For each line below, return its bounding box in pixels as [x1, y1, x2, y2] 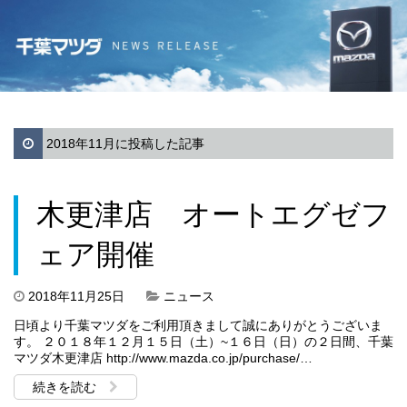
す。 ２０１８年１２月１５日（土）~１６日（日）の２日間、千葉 [14, 333, 393, 349]
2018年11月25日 [25, 288, 128, 303]
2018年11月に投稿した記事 [43, 135, 204, 151]
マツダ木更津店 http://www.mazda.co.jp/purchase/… [14, 350, 313, 365]
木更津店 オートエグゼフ [36, 197, 391, 231]
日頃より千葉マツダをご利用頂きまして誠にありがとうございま [14, 317, 382, 333]
